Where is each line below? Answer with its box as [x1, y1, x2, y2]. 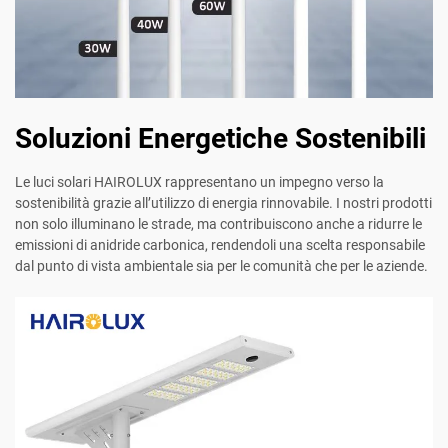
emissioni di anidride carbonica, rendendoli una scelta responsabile [15, 237, 425, 254]
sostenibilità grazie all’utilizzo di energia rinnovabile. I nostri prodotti [15, 195, 432, 212]
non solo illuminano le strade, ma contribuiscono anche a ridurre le [15, 216, 422, 233]
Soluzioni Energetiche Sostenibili [15, 122, 426, 156]
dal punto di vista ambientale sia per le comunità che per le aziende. [15, 258, 428, 275]
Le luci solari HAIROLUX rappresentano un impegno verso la [15, 174, 384, 191]
